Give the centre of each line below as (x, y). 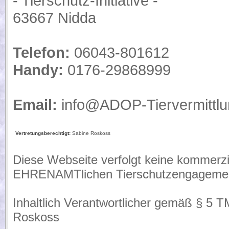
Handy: (38, 70)
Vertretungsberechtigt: (43, 133)
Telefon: (41, 52)
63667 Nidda (54, 18)
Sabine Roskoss (90, 133)
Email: (35, 105)
